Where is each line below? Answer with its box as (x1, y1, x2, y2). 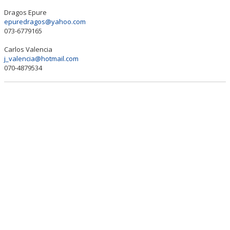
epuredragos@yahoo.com (4, 17, 86, 26)
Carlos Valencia (4, 45, 52, 54)
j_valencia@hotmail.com (4, 54, 79, 63)
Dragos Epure (4, 8, 47, 17)
